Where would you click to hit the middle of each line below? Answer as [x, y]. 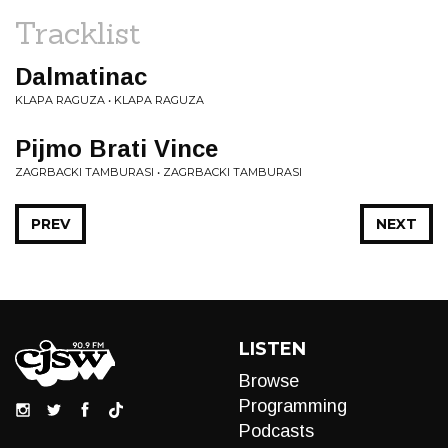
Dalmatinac [81, 76]
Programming [293, 406]
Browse [269, 381]
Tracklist [78, 33]
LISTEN [272, 349]
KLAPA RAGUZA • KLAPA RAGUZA [109, 100]
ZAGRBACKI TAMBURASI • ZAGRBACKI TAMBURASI [158, 172]
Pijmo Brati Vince [116, 148]
